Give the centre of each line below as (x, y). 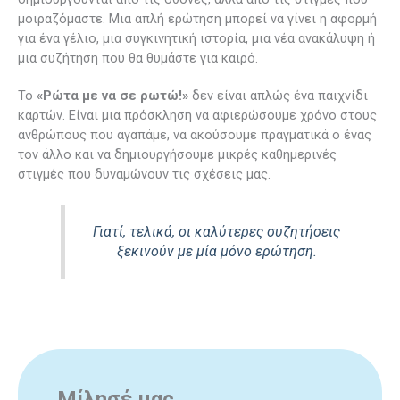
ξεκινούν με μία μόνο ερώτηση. (217, 252)
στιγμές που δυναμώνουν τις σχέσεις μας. (144, 174)
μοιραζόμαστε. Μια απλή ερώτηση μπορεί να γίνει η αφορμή (197, 18)
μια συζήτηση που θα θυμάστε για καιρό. (138, 58)
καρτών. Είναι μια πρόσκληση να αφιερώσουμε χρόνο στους (197, 115)
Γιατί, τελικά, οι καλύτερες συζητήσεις (217, 232)
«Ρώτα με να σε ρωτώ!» (112, 95)
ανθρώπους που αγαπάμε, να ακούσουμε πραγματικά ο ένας (195, 134)
